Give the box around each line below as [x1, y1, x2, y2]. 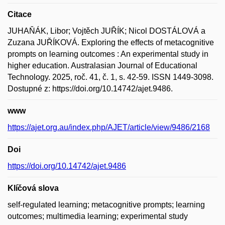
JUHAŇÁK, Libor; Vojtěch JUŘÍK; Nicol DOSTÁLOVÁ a [8, 27, 205, 36]
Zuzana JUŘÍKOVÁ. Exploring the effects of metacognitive [8, 38, 214, 47]
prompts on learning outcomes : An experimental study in [8, 50, 208, 59]
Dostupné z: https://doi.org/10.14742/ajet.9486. [8, 84, 173, 93]
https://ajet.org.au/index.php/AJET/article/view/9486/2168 [8, 123, 210, 132]
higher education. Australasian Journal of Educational [8, 61, 197, 70]
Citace [8, 10, 32, 19]
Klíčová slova [8, 184, 59, 193]
